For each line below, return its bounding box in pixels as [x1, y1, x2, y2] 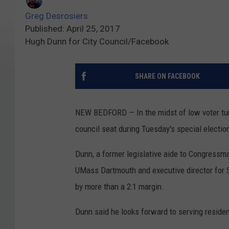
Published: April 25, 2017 [25, 24, 120, 34]
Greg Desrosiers [25, 11, 88, 21]
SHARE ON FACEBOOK [134, 72, 200, 81]
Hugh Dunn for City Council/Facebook [25, 36, 169, 47]
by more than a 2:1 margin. [75, 181, 164, 192]
